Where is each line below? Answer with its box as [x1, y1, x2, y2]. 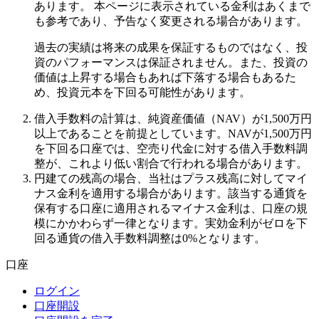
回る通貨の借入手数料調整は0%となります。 [34, 231, 266, 244]
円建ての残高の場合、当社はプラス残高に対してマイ [34, 172, 308, 184]
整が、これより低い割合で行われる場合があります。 [34, 157, 308, 169]
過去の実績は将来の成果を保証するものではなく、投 [34, 41, 308, 53]
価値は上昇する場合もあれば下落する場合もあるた [34, 70, 296, 83]
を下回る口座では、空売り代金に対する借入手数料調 [34, 142, 308, 155]
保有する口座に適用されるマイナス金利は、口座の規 [34, 202, 308, 214]
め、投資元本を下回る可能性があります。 [34, 85, 251, 98]
